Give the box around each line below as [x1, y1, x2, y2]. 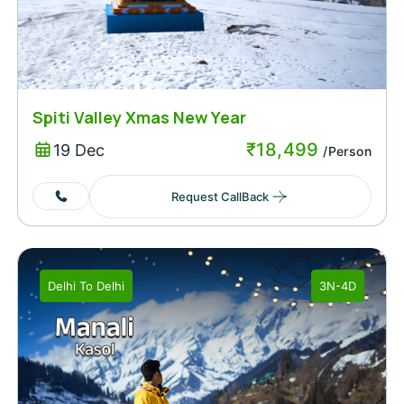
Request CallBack [170, 188, 269, 204]
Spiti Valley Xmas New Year [32, 106, 246, 128]
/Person [318, 142, 372, 159]
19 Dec [52, 141, 105, 161]
